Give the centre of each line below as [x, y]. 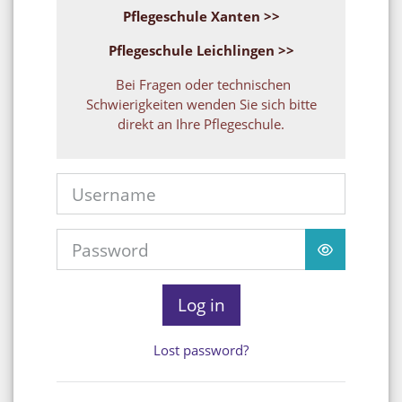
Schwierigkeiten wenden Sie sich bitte [201, 104]
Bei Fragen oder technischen [201, 84]
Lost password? [201, 350]
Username [232, 182]
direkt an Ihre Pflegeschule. [201, 124]
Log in [201, 305]
